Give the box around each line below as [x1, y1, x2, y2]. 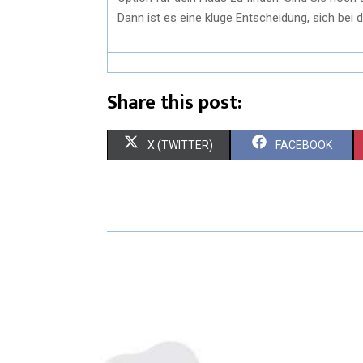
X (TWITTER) [147, 138, 213, 152]
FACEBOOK [275, 138, 332, 152]
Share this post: [107, 86, 241, 119]
